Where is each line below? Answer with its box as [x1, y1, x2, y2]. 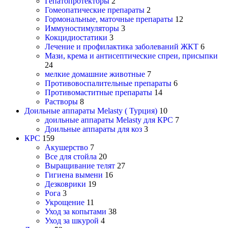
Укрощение [45, 198, 84, 207]
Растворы [45, 97, 78, 106]
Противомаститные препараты [45, 88, 152, 97]
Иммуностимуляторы [45, 24, 119, 33]
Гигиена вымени [45, 170, 103, 180]
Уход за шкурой [45, 216, 99, 225]
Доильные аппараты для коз [45, 125, 142, 134]
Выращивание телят [45, 161, 115, 170]
